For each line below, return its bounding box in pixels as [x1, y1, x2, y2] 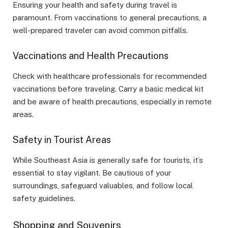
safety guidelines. [13, 193, 75, 203]
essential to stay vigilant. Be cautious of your [13, 168, 171, 177]
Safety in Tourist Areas [13, 134, 111, 146]
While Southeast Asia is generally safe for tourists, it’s [13, 155, 203, 164]
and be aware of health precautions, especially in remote [13, 97, 212, 106]
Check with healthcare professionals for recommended [13, 71, 207, 80]
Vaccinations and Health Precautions [13, 50, 168, 62]
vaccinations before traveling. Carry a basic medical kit [13, 84, 204, 93]
